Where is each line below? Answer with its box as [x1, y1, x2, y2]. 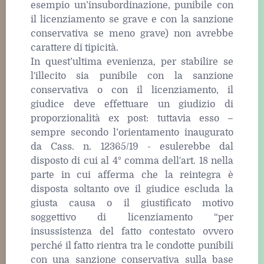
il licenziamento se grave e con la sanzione [31, 14, 233, 25]
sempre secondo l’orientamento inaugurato [31, 127, 233, 138]
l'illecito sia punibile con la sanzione [31, 70, 233, 81]
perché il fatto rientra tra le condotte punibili [31, 240, 233, 251]
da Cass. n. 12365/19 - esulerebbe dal [31, 141, 233, 152]
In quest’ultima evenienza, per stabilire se [31, 56, 233, 67]
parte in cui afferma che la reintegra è [31, 169, 233, 180]
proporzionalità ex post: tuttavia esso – [31, 113, 233, 124]
